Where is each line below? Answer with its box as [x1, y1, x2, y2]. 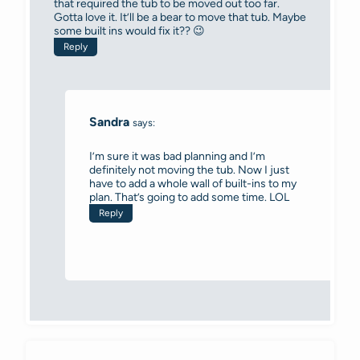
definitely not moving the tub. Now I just [89, 162, 289, 177]
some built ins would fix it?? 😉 [54, 24, 205, 39]
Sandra [89, 114, 129, 130]
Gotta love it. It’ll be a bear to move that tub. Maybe [54, 10, 306, 25]
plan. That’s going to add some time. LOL [89, 190, 289, 204]
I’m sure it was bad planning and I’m [89, 149, 265, 163]
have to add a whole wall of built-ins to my [89, 176, 297, 190]
